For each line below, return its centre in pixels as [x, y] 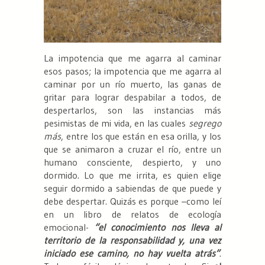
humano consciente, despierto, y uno [132, 162]
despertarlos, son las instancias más [132, 110]
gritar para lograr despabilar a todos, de [132, 97]
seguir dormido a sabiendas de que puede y [132, 188]
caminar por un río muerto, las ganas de [132, 84]
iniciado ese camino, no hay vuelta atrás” [132, 253]
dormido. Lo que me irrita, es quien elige [132, 175]
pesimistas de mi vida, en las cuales [116, 123]
